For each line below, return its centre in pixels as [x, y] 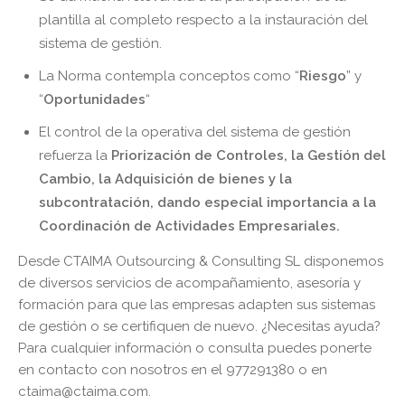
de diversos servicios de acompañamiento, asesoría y [189, 283]
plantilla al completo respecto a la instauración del [203, 19]
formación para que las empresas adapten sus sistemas [197, 304]
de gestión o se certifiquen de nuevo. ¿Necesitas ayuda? [199, 326]
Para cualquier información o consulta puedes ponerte [195, 348]
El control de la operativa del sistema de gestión [194, 132]
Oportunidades [94, 99]
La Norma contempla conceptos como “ [169, 75]
